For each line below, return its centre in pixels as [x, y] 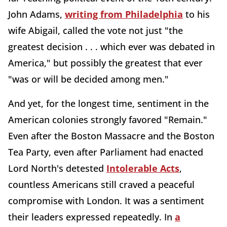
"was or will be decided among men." [88, 79]
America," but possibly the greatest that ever [105, 63]
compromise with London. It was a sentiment [106, 201]
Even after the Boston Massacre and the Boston [111, 136]
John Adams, [36, 14]
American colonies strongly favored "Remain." [108, 120]
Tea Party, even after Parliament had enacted [106, 152]
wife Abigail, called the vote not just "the [96, 31]
